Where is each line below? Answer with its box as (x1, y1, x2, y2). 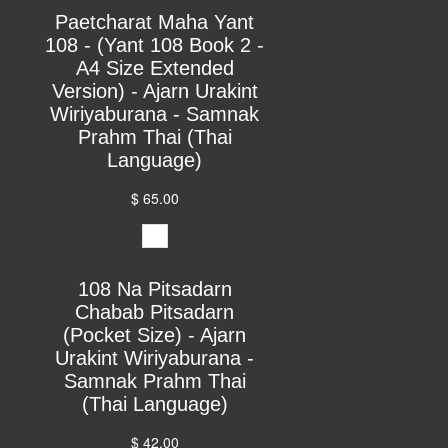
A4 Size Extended (75, 56, 234, 79)
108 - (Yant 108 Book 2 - (45, 33, 265, 56)
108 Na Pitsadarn (77, 277, 232, 300)
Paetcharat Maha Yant (55, 10, 255, 33)
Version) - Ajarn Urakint (51, 79, 258, 102)
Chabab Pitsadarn (75, 300, 235, 323)
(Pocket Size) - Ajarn (63, 323, 247, 346)
